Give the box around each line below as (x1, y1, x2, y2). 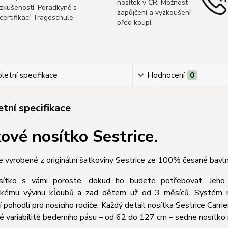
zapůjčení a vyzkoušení (117, 8, 191, 17)
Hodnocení (147, 70, 185, 80)
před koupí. (117, 18, 153, 27)
